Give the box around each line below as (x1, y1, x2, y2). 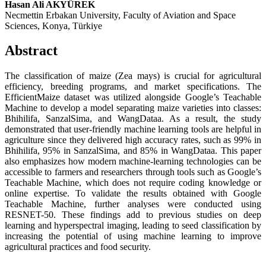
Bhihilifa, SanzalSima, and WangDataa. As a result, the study (5, 113, 261, 124)
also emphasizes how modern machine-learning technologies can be (5, 156, 261, 167)
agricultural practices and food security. (5, 242, 151, 252)
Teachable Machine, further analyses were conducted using (5, 199, 261, 210)
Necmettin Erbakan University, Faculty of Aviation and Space (5, 9, 236, 20)
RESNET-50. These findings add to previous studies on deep (5, 210, 261, 220)
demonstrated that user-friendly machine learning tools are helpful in (5, 124, 261, 135)
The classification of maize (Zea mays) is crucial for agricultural (5, 71, 261, 81)
